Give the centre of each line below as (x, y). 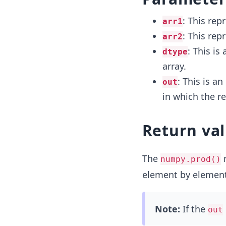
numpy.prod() (190, 159)
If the (194, 209)
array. (174, 66)
